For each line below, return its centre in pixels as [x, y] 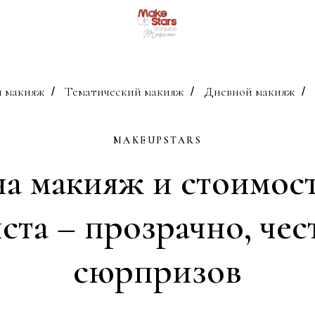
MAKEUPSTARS [157, 140]
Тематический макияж [124, 91]
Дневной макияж [249, 91]
